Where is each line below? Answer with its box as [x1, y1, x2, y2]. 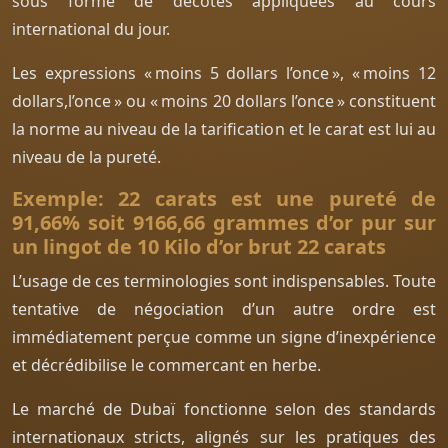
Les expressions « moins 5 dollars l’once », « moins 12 [12, 61, 436, 84]
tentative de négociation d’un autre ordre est [12, 297, 436, 320]
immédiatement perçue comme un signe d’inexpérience [12, 325, 436, 348]
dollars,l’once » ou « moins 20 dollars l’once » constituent [12, 89, 436, 112]
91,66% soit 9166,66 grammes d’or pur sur [12, 208, 436, 236]
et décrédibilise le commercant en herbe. [12, 353, 321, 376]
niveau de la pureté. [12, 145, 161, 168]
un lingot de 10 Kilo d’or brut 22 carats [12, 232, 386, 260]
